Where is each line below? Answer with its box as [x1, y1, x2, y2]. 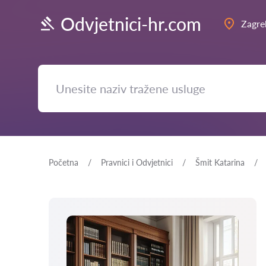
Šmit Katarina [195, 157, 245, 167]
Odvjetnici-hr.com [61, 12, 201, 34]
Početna [49, 157, 78, 167]
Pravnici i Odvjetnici [101, 157, 173, 167]
